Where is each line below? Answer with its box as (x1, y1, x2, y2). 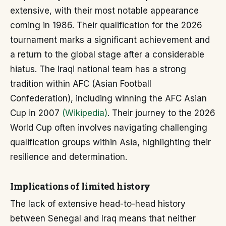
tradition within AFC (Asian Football (10, 79, 151, 89)
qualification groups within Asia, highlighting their (10, 137, 211, 147)
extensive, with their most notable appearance (10, 6, 199, 16)
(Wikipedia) (62, 108, 107, 118)
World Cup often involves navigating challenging (10, 123, 207, 133)
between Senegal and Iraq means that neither (10, 213, 196, 223)
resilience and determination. (10, 152, 127, 162)
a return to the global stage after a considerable (10, 49, 204, 60)
